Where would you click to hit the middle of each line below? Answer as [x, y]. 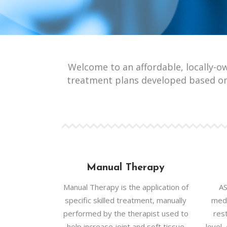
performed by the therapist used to [126, 213]
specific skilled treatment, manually [126, 200]
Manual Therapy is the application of [126, 187]
